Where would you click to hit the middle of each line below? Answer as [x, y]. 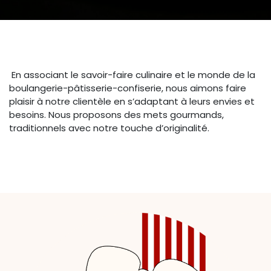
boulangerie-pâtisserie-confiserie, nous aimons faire [128, 88]
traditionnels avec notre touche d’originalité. [109, 128]
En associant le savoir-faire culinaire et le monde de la [132, 75]
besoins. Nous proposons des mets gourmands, [116, 115]
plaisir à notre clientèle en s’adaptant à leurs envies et [132, 101]
